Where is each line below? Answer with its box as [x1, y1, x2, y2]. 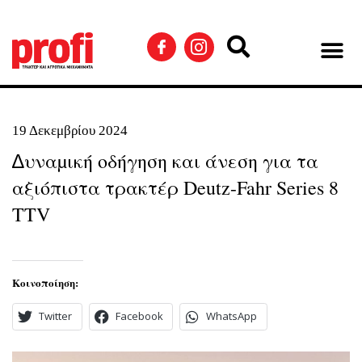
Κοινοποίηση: [12, 275, 78, 290]
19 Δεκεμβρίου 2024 [12, 123, 128, 138]
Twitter [39, 309, 73, 324]
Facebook [115, 309, 163, 324]
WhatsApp [206, 309, 258, 324]
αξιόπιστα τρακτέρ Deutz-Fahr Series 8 [12, 175, 339, 200]
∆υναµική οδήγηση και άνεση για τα [12, 148, 318, 174]
